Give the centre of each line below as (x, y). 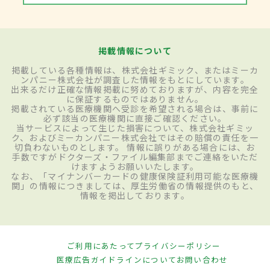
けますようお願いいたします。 (135, 166)
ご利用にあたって (101, 245)
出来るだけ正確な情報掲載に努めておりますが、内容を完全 (135, 89)
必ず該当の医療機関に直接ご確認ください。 (135, 118)
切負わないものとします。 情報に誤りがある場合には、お (135, 147)
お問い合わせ (202, 259)
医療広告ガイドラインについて (117, 259)
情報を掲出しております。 (135, 195)
